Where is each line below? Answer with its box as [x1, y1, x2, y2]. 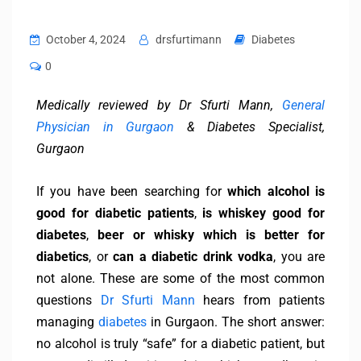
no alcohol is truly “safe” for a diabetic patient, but [36, 336, 325, 352]
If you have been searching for [36, 184, 228, 200]
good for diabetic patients [36, 205, 194, 222]
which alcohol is [227, 184, 325, 200]
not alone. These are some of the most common [36, 271, 325, 287]
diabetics [36, 249, 89, 265]
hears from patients [194, 293, 325, 309]
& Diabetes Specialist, [174, 119, 326, 135]
